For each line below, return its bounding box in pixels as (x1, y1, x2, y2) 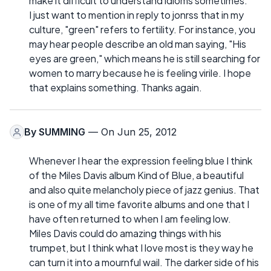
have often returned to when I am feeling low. (29, 212, 231, 226)
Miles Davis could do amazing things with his (29, 227, 221, 240)
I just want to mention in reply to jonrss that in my (29, 8, 244, 22)
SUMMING (39, 126, 85, 139)
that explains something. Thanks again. (29, 81, 202, 94)
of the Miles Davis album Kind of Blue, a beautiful (29, 169, 244, 182)
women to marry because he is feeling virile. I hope (29, 67, 251, 80)
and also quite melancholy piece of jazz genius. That (29, 183, 260, 197)
